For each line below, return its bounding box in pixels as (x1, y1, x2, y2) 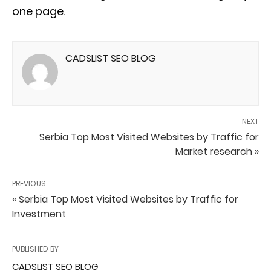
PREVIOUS (12, 178, 46, 189)
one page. (12, 3, 65, 19)
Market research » (175, 144, 259, 158)
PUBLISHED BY (12, 243, 59, 254)
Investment (12, 206, 66, 221)
